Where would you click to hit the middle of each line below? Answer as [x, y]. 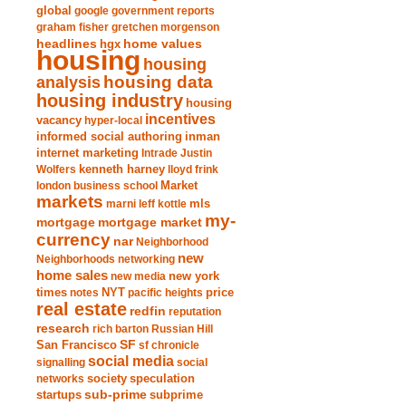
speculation [162, 379]
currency [73, 239]
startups [59, 395]
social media [131, 361]
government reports [163, 11]
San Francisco [77, 345]
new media [138, 276]
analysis [68, 82]
